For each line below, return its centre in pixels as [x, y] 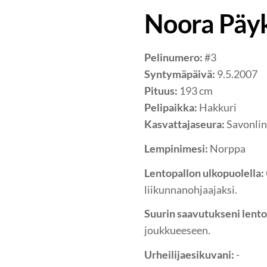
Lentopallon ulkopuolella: [205, 173]
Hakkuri [217, 108]
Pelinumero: [174, 58]
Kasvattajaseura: [184, 124]
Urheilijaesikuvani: [190, 255]
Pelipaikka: [171, 108]
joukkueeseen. [177, 230]
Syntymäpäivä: [180, 74]
